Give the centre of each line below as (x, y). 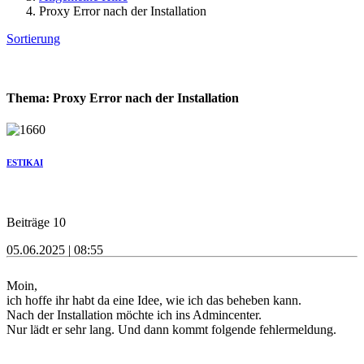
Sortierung (33, 38)
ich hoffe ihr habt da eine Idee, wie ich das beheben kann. (154, 301)
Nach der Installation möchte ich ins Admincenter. (136, 315)
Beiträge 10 (36, 223)
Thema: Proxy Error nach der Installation (123, 98)
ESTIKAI (25, 163)
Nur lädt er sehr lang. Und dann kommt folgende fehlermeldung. (171, 330)
